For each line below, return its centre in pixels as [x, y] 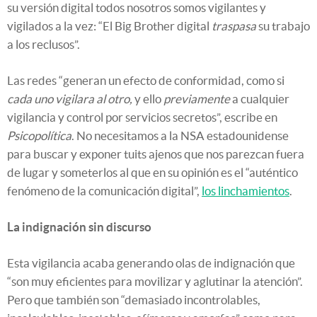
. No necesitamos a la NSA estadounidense [180, 136]
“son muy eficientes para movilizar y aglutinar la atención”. [155, 282]
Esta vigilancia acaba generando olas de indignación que [151, 263]
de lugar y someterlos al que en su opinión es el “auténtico [152, 173]
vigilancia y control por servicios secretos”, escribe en [142, 117]
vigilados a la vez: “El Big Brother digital [109, 26]
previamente [197, 99]
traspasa [234, 26]
